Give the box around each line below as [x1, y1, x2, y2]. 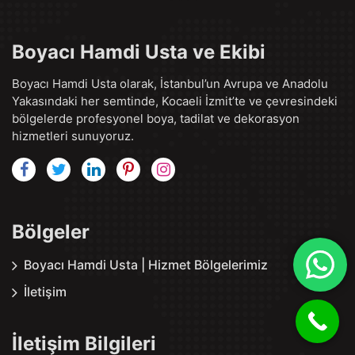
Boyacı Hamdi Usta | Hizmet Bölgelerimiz [24, 257, 268, 273]
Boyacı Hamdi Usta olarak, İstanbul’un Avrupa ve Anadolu [12, 76, 328, 91]
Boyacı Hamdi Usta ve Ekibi [12, 40, 265, 63]
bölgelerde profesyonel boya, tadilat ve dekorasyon [12, 111, 300, 126]
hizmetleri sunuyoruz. [12, 128, 134, 143]
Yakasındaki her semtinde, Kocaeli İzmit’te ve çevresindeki [12, 94, 338, 109]
